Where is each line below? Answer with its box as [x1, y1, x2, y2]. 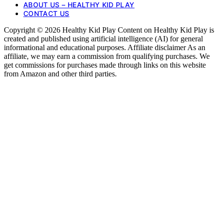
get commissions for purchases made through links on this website [4, 60, 206, 69]
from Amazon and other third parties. [4, 69, 117, 78]
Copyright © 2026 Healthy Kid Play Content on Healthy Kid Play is [4, 25, 214, 34]
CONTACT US [23, 9, 70, 18]
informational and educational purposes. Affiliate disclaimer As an [4, 43, 205, 52]
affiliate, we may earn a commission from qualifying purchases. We [4, 52, 210, 60]
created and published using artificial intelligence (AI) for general [4, 34, 203, 43]
